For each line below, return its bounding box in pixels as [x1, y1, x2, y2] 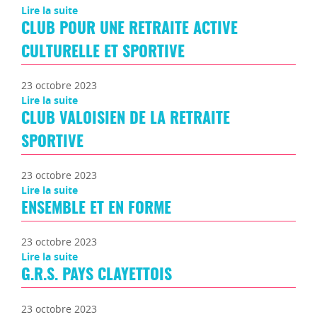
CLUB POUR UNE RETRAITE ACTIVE [21, 21, 238, 37]
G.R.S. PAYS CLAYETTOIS [21, 267, 172, 284]
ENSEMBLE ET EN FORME [21, 201, 171, 217]
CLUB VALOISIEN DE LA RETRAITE [21, 110, 230, 127]
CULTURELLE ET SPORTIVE [21, 44, 185, 60]
